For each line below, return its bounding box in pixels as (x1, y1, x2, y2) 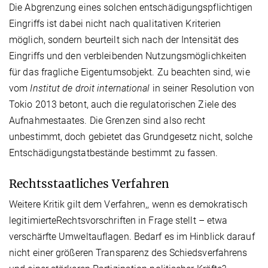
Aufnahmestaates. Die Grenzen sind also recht (9, 114, 206, 126)
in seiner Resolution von (150, 82, 255, 94)
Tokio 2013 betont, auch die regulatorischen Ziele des (9, 98, 237, 110)
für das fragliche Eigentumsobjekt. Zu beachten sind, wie (9, 66, 250, 78)
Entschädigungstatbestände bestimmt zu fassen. (9, 147, 218, 159)
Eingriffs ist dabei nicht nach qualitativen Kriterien (9, 17, 221, 29)
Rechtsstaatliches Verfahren (9, 176, 169, 191)
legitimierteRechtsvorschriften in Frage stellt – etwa (9, 214, 228, 226)
